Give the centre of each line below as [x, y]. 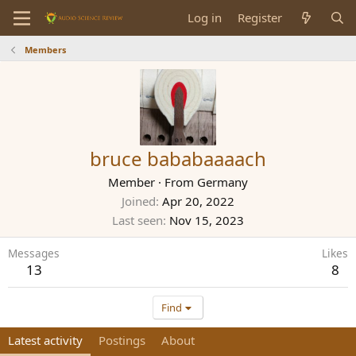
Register [260, 17]
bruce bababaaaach [178, 159]
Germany [222, 182]
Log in [205, 17]
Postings [122, 340]
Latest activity [45, 340]
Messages [34, 253]
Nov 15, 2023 [207, 220]
